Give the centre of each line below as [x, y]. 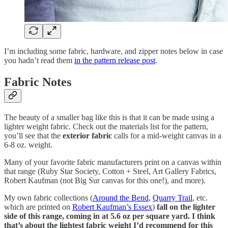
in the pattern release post [115, 61]
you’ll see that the [33, 136]
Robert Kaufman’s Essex [112, 207]
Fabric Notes [38, 82]
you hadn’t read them [39, 61]
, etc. [200, 198]
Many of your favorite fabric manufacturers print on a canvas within [113, 162]
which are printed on [38, 207]
